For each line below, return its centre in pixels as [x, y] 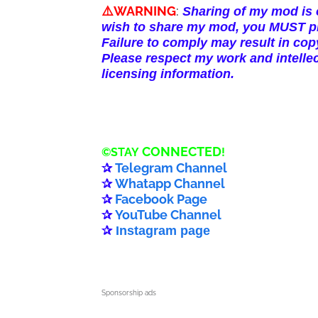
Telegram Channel [171, 168]
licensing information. [168, 74]
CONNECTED [182, 152]
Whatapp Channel [170, 183]
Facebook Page [161, 199]
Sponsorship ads [129, 293]
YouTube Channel [168, 215]
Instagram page [163, 231]
